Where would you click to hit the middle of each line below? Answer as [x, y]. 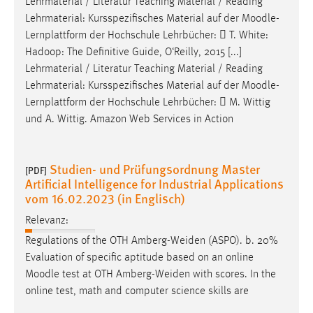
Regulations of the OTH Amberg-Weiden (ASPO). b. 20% [152, 241]
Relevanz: [47, 221]
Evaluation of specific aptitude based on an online [139, 258]
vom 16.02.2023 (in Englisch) [105, 198]
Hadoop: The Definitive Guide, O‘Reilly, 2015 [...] [133, 52]
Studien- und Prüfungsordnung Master [155, 168]
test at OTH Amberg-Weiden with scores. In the [168, 275]
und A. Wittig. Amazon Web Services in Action [129, 119]
